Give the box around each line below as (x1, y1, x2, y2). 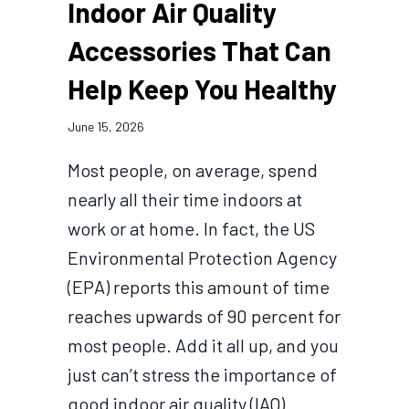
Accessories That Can (68, 34, 331, 68)
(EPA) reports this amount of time (68, 276, 330, 299)
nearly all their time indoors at (68, 188, 302, 211)
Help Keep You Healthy (68, 72, 337, 106)
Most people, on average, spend (68, 159, 318, 182)
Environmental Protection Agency (68, 246, 337, 269)
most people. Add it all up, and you (68, 334, 339, 357)
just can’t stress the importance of (68, 363, 337, 386)
